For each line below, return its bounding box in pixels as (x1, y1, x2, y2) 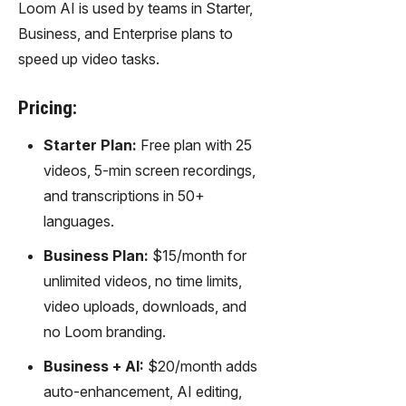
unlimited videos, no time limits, (43, 271, 242, 290)
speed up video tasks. (18, 49, 159, 68)
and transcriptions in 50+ (43, 186, 205, 205)
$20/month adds (144, 356, 257, 375)
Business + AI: (43, 356, 144, 375)
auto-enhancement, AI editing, (43, 382, 242, 401)
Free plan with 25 (137, 135, 252, 154)
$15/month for (149, 246, 246, 265)
